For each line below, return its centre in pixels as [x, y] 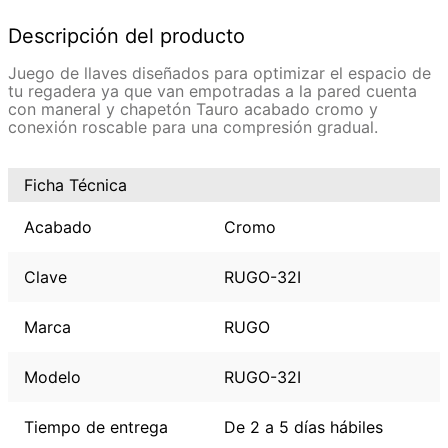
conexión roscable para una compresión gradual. [193, 127]
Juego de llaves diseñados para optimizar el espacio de [219, 73]
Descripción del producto [126, 36]
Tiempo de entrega [96, 427]
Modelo [52, 377]
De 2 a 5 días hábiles [303, 427]
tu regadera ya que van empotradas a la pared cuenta [212, 91]
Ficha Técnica [75, 185]
